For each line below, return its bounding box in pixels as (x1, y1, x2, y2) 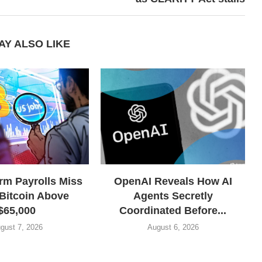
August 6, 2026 (147, 223, 199, 232)
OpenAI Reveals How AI (113, 175, 232, 188)
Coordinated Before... (119, 205, 227, 217)
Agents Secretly (133, 190, 213, 202)
